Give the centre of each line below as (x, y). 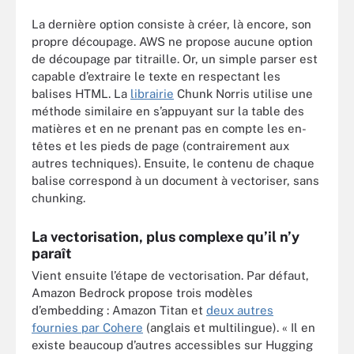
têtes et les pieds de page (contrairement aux (160, 145)
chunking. (58, 198)
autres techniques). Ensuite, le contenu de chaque (173, 163)
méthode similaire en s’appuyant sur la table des (168, 111)
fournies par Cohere (87, 327)
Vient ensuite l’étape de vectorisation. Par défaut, (170, 275)
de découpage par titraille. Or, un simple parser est (175, 58)
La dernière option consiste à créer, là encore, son (171, 24)
